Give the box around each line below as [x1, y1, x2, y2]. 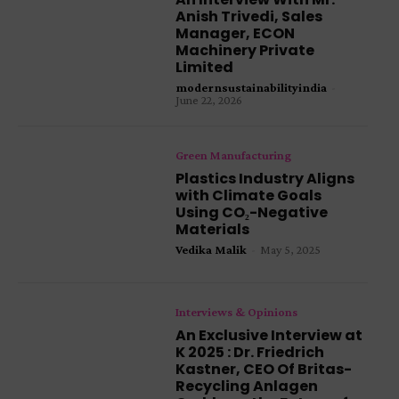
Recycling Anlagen [175, 376, 319, 397]
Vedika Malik [175, 242, 248, 257]
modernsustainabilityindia [175, 80, 328, 95]
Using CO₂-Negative [175, 202, 329, 224]
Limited [175, 57, 234, 78]
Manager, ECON [175, 23, 296, 45]
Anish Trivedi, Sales [175, 6, 323, 28]
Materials [175, 219, 250, 240]
